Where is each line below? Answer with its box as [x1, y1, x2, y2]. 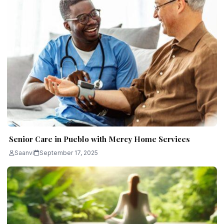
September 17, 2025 [39, 149, 98, 157]
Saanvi [14, 149, 34, 157]
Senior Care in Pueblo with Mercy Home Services [9, 134, 190, 144]
